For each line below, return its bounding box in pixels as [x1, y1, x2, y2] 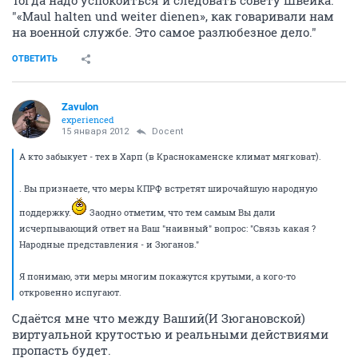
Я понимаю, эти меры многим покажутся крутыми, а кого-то [19, 269, 296, 282]
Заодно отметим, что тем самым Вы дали [87, 205, 276, 218]
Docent [152, 125, 183, 137]
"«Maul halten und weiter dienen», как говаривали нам [12, 7, 334, 24]
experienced [62, 113, 114, 125]
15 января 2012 [62, 125, 129, 137]
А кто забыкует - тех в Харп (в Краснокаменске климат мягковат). [19, 149, 321, 162]
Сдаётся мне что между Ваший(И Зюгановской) [12, 309, 305, 326]
